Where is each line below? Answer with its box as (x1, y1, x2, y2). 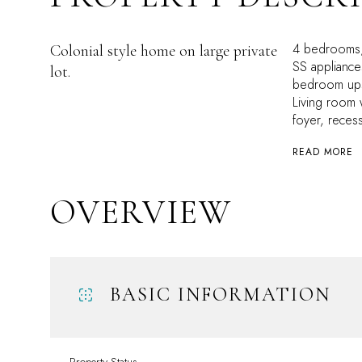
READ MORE (293, 145, 353, 159)
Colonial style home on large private (50, 41, 277, 61)
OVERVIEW (50, 192, 232, 234)
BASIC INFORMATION (110, 283, 330, 307)
